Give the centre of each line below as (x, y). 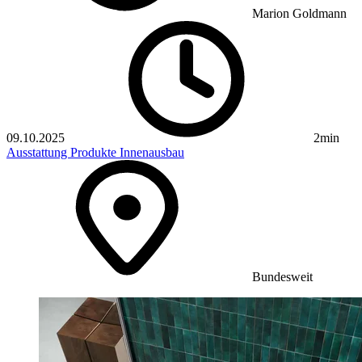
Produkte (95, 153)
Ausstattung (38, 153)
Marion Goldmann (299, 14)
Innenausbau (152, 153)
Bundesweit (281, 277)
